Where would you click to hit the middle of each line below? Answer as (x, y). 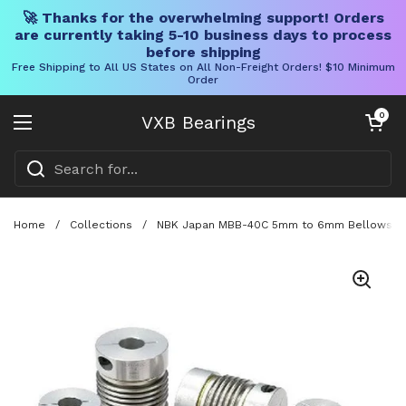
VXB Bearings (198, 122)
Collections (101, 224)
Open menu (65, 133)
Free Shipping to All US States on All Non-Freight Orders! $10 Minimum (203, 67)
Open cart (382, 115)
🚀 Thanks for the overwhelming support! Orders (203, 18)
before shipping (203, 52)
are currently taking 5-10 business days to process (203, 35)
